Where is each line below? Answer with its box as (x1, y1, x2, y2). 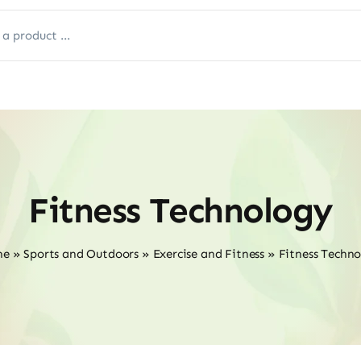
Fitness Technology (28, 189, 333, 232)
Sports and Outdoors (23, 247, 139, 261)
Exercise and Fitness (152, 247, 265, 261)
